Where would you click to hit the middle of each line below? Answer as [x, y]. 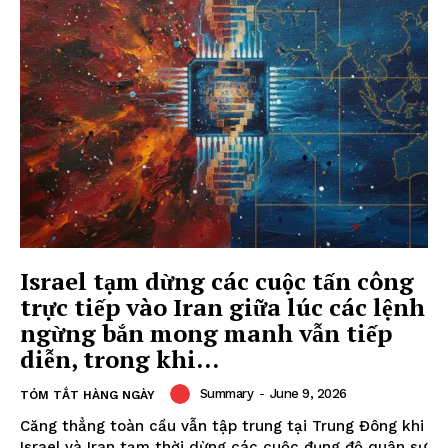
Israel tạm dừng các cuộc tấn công [217, 280]
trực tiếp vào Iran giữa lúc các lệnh [222, 306]
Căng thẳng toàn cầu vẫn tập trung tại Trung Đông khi [222, 425]
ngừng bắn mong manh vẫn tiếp [206, 332]
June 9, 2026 [308, 393]
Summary [226, 393]
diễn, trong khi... [119, 358]
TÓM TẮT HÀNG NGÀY [87, 394]
